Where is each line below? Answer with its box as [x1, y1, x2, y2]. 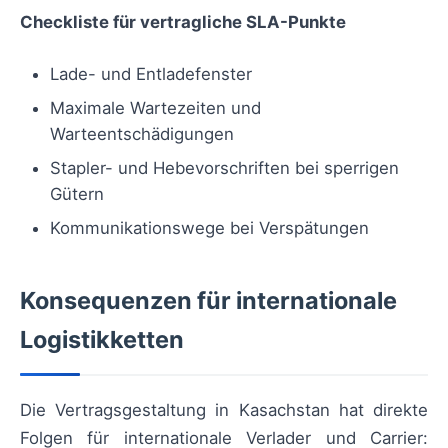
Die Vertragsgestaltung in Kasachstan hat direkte [20, 399, 428, 420]
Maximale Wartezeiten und [50, 97, 261, 118]
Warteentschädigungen [50, 123, 234, 144]
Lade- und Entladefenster [50, 63, 252, 84]
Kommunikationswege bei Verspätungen [50, 217, 369, 238]
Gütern [50, 183, 104, 204]
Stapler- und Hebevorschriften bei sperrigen [50, 157, 399, 178]
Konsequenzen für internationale [20, 285, 397, 315]
